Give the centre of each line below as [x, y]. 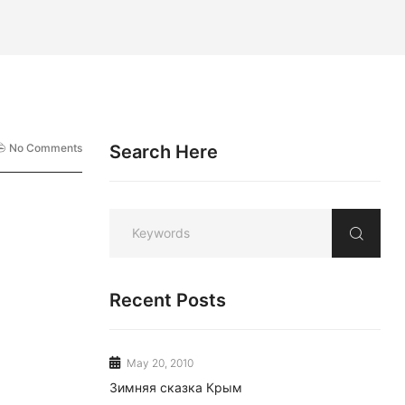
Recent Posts [168, 300]
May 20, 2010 [159, 363]
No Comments [46, 148]
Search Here [164, 152]
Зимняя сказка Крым [176, 387]
